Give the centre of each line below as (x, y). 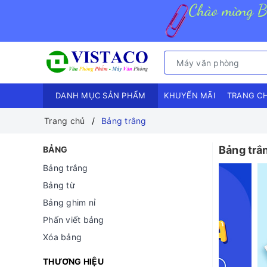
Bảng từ (59, 185)
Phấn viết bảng (74, 220)
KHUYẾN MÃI (190, 96)
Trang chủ (65, 121)
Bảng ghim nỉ (69, 203)
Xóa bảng (62, 237)
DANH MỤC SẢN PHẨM (101, 96)
